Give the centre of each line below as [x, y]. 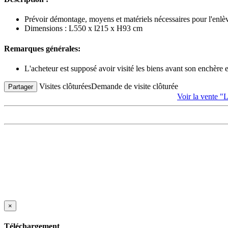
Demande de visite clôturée [135, 86]
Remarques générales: [42, 48]
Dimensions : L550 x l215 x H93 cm [83, 28]
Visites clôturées [65, 86]
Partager [21, 87]
